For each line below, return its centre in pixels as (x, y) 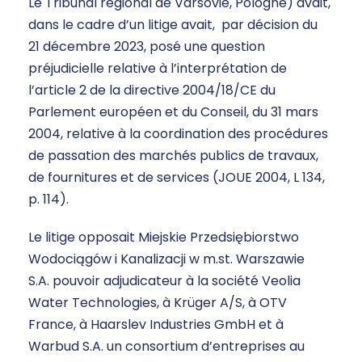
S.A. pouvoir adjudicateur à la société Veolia (164, 281)
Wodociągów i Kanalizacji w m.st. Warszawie (166, 259)
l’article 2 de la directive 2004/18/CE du (152, 90)
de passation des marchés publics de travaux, (173, 156)
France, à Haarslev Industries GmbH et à (156, 325)
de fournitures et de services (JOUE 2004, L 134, (177, 178)
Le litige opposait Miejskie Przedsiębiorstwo (164, 238)
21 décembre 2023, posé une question (147, 47)
